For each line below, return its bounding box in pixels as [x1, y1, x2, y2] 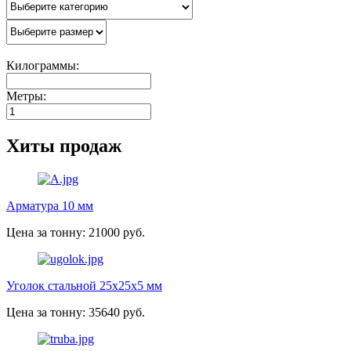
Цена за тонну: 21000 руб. [6, 225, 145, 239]
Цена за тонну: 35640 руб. [6, 305, 145, 319]
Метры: [6, 89, 46, 103]
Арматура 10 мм [6, 198, 93, 212]
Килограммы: [6, 58, 79, 72]
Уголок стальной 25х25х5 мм [6, 278, 162, 292]
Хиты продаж [6, 135, 121, 156]
